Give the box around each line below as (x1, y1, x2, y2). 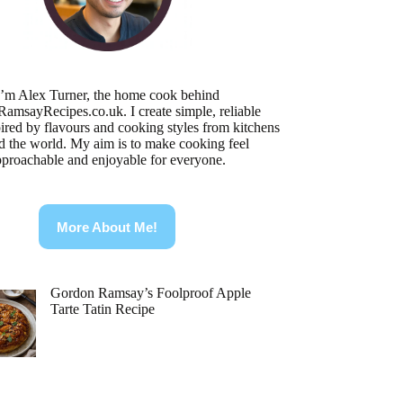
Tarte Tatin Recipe (50, 301, 156, 317)
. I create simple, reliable (123, 103, 262, 119)
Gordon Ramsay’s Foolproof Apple (50, 285, 252, 300)
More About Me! (57, 219, 158, 235)
